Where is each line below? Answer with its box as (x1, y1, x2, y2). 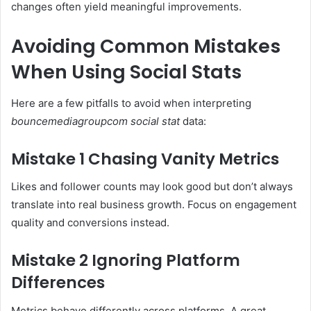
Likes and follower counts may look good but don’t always (11, 180, 293, 194)
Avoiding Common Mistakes (11, 33, 280, 60)
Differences (11, 271, 105, 294)
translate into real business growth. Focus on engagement (11, 198, 296, 212)
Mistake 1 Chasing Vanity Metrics (11, 147, 279, 170)
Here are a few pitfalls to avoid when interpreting (11, 96, 251, 110)
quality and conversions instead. (11, 216, 169, 230)
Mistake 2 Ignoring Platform (11, 249, 240, 272)
